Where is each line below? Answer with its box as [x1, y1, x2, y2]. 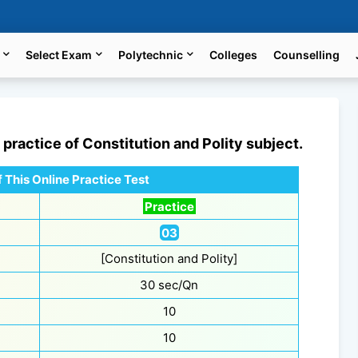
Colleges [209, 48, 258, 62]
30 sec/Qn [140, 277, 198, 292]
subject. [243, 135, 303, 152]
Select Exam [26, 48, 93, 62]
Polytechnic [118, 48, 184, 62]
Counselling [273, 48, 340, 62]
